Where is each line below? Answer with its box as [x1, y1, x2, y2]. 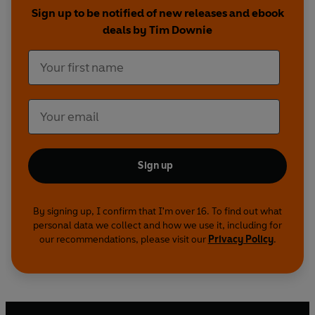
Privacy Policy [207, 233, 274, 246]
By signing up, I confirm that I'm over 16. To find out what [33, 205, 282, 218]
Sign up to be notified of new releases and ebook [31, 6, 284, 20]
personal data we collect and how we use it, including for [33, 219, 282, 232]
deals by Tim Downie [103, 23, 212, 37]
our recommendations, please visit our [39, 233, 208, 246]
